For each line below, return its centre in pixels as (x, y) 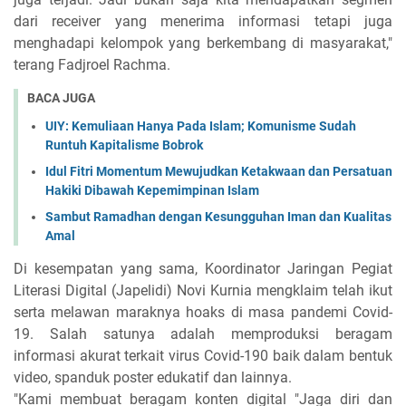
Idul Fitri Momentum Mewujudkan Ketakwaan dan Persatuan (219, 171)
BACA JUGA (61, 98)
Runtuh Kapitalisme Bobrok (124, 145)
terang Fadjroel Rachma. (92, 65)
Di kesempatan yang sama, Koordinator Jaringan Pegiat (203, 268)
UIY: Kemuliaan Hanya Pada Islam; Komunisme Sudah (201, 126)
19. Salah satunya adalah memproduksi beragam (203, 333)
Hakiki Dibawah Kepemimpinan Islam (152, 190)
